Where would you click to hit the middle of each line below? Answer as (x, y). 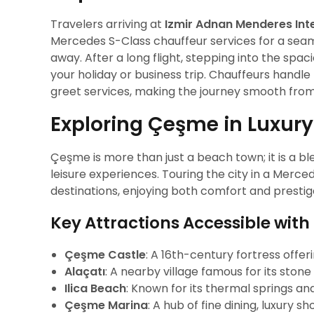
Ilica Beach (95, 288)
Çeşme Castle (105, 255)
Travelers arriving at (108, 24)
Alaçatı (85, 272)
